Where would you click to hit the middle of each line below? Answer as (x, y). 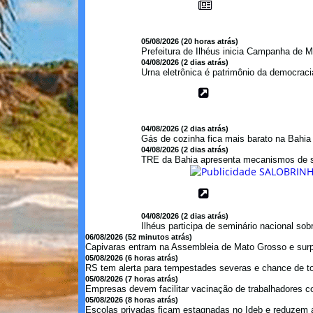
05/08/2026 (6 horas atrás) (132, 258)
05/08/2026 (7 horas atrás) (132, 279)
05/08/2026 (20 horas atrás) (190, 41)
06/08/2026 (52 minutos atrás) (139, 237)
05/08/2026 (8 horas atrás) (132, 300)
